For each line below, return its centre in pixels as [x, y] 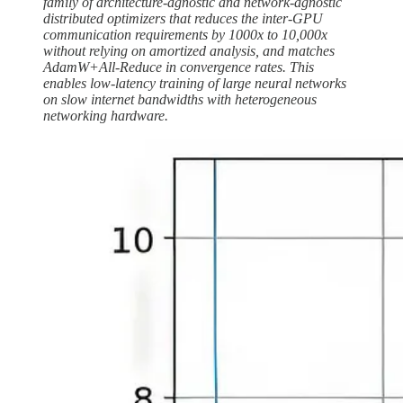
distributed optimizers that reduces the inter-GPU [183, 18]
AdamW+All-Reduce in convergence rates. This [179, 67]
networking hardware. [106, 115]
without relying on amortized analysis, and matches [189, 50]
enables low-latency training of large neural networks [195, 83]
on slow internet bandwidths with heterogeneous [180, 99]
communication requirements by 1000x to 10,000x [185, 34]
